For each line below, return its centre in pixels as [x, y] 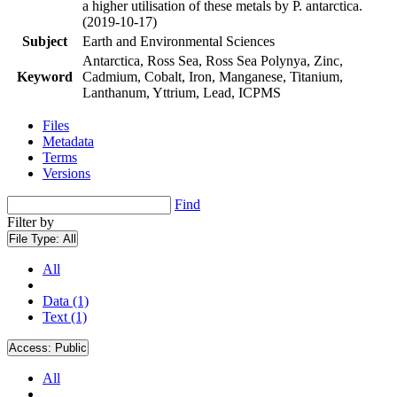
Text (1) [65, 317]
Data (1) [66, 301]
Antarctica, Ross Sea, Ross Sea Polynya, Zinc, [213, 61]
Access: [32, 348]
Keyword [44, 77]
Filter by [31, 222]
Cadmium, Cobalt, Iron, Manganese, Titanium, [213, 77]
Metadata [68, 141]
